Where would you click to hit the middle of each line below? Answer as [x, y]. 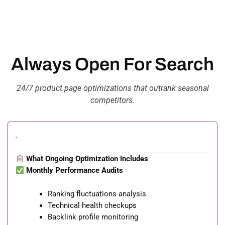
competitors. [113, 100]
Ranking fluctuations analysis [97, 194]
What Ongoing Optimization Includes [86, 159]
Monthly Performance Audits [74, 171]
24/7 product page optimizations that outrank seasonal [113, 88]
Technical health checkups [92, 205]
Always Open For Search [113, 65]
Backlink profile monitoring [93, 217]
